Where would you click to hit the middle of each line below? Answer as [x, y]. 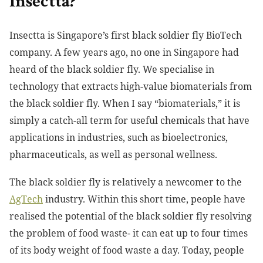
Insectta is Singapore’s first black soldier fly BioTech [126, 36]
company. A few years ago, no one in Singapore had [124, 53]
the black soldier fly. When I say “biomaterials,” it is [125, 104]
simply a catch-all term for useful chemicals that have [129, 121]
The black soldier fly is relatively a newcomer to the [126, 182]
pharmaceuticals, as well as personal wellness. [114, 155]
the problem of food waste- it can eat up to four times [129, 233]
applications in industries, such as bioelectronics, [119, 138]
